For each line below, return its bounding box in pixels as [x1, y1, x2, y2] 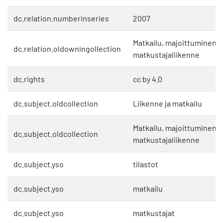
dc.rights [13, 74, 45, 84]
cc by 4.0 [133, 74, 162, 84]
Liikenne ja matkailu [133, 99, 202, 109]
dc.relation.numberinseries [13, 13, 109, 23]
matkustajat [133, 208, 175, 218]
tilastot [133, 159, 158, 169]
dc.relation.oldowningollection [13, 44, 121, 54]
